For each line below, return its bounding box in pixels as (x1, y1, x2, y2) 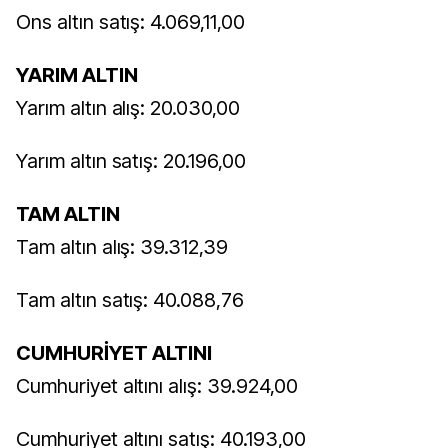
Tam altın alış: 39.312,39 (16, 235, 228, 259)
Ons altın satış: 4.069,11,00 (16, 10, 245, 34)
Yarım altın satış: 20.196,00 (16, 149, 246, 173)
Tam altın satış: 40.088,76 (16, 288, 244, 312)
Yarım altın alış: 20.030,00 (16, 96, 240, 120)
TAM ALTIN (16, 202, 120, 226)
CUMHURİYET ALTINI (16, 341, 213, 365)
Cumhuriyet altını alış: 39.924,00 (16, 374, 298, 398)
